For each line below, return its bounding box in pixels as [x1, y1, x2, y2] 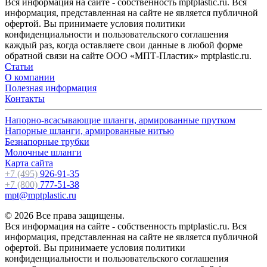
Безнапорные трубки [5, 136, 89, 147]
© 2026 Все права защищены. [5, 210, 125, 221]
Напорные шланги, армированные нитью [5, 125, 174, 136]
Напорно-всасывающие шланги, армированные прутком [5, 114, 235, 125]
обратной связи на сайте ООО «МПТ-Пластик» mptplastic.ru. [5, 50, 252, 61]
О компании [5, 72, 55, 82]
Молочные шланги [5, 147, 82, 157]
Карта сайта [5, 157, 53, 168]
